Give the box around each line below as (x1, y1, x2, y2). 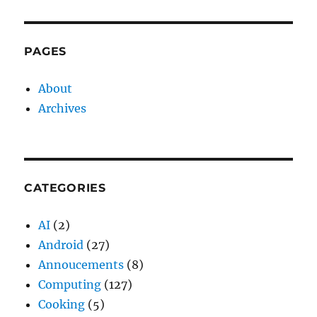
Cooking (38, 297, 86, 312)
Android (38, 238, 84, 253)
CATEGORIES (24, 181, 106, 195)
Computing (38, 277, 102, 292)
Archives (38, 101, 87, 116)
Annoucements (38, 258, 125, 272)
